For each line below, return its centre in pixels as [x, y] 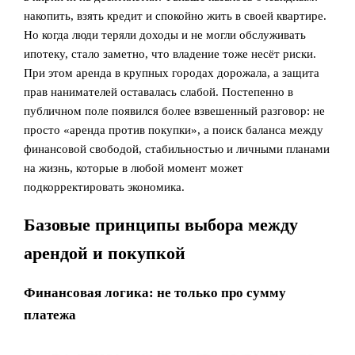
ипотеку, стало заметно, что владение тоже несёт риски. [170, 54]
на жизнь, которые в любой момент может [134, 168]
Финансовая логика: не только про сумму [155, 293]
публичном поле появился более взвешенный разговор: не [175, 111]
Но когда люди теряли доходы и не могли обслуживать [165, 35]
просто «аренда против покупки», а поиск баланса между [174, 130]
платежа [50, 315]
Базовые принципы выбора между [161, 225]
